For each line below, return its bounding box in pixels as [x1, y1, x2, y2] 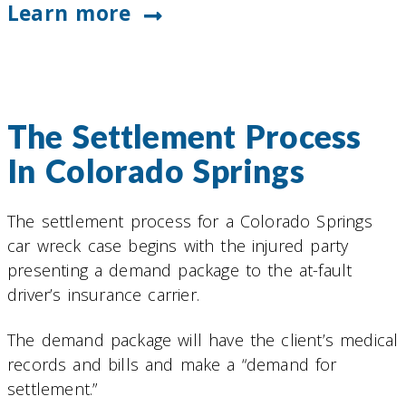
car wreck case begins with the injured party [7, 234, 349, 256]
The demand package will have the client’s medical [7, 329, 399, 352]
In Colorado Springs [7, 151, 304, 190]
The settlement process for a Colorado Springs [7, 209, 372, 232]
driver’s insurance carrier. [7, 283, 199, 305]
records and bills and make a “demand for [7, 353, 337, 376]
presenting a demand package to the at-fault [7, 258, 353, 281]
